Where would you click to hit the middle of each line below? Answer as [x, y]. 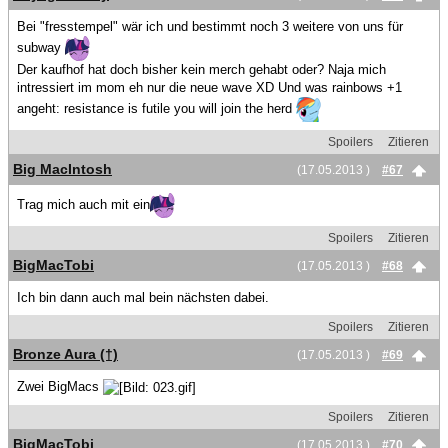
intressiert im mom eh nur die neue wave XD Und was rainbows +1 [209, 87]
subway [41, 47]
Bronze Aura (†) [65, 354]
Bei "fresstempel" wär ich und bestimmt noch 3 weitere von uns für [210, 26]
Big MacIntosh [62, 169]
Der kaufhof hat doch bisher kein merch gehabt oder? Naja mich [201, 69]
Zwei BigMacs [60, 386]
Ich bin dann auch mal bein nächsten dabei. [143, 297]
